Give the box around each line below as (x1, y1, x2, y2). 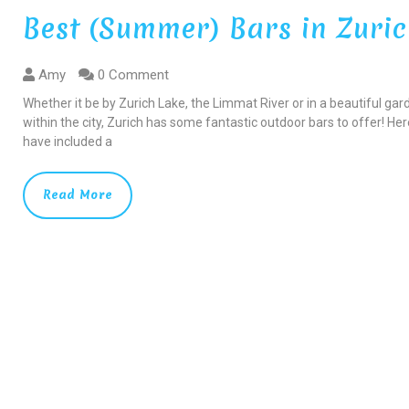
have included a (23, 133, 113, 149)
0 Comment (94, 66, 170, 83)
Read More (43, 186, 113, 203)
